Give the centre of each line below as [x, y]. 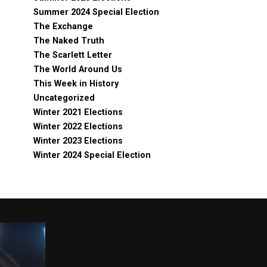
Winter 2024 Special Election [92, 155]
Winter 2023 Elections [78, 141]
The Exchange [63, 27]
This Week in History [76, 84]
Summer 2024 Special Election [96, 12]
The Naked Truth [69, 41]
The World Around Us [78, 69]
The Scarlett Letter [73, 55]
